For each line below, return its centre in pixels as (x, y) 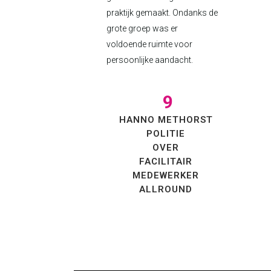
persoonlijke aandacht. (150, 60)
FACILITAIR (166, 162)
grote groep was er (142, 28)
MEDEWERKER (166, 175)
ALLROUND (166, 189)
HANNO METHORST (166, 120)
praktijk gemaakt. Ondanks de (162, 13)
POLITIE (166, 134)
